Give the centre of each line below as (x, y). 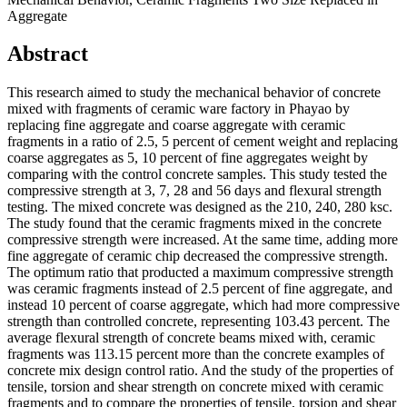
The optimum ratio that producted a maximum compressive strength (200, 273)
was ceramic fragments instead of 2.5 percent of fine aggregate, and (200, 289)
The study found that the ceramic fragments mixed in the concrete (194, 223)
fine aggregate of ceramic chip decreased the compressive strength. (198, 256)
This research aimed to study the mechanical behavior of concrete (194, 93)
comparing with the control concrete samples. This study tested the (197, 174)
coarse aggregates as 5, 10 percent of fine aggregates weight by (188, 158)
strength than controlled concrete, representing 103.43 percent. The (199, 322)
